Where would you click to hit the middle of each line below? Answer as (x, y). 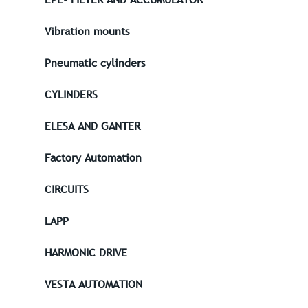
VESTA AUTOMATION (93, 284)
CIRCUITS (67, 189)
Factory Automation (93, 158)
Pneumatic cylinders (95, 63)
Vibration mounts (87, 31)
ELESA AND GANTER (92, 126)
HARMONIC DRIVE (86, 253)
